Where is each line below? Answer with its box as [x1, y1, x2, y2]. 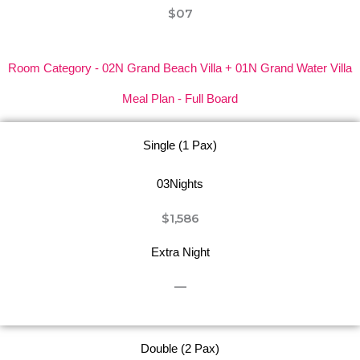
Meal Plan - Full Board [122, 92, 238, 105]
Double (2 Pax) [141, 342, 219, 355]
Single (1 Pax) [143, 138, 217, 152]
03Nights [157, 177, 203, 190]
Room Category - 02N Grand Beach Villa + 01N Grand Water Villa [8, 61, 352, 75]
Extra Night [150, 245, 210, 259]
